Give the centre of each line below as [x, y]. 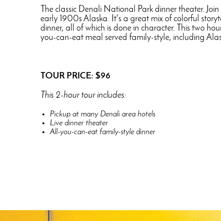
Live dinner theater [79, 123]
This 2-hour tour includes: [83, 95]
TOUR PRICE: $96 [75, 76]
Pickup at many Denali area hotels [103, 114]
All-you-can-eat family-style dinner [103, 132]
